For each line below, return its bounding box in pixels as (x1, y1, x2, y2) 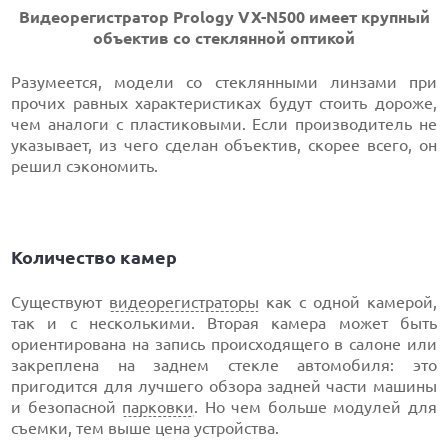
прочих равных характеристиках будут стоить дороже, (11, 94, 437, 113)
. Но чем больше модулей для (194, 398, 437, 417)
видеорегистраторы (109, 293, 260, 312)
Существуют (11, 293, 110, 312)
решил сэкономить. (11, 157, 159, 176)
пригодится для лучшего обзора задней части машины (11, 377, 437, 396)
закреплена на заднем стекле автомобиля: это (11, 356, 437, 375)
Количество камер (11, 247, 178, 268)
